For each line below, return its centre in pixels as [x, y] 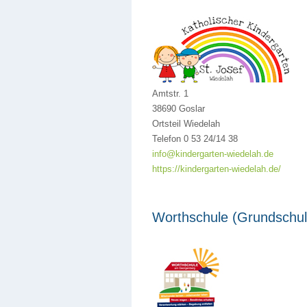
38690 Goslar [179, 109]
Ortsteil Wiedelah [186, 124]
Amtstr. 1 [170, 94]
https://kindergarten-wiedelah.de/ [217, 169]
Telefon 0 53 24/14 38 [195, 139]
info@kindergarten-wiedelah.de [213, 154]
